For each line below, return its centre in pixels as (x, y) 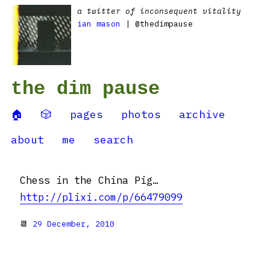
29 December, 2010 (74, 224)
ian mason (99, 24)
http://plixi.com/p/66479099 (101, 197)
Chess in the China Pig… (89, 180)
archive (202, 114)
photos (141, 114)
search (113, 140)
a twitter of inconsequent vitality (159, 11)
